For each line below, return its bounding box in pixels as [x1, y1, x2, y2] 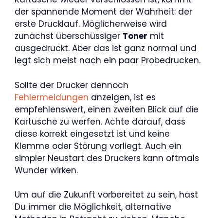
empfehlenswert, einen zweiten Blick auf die [15, 103, 199, 115]
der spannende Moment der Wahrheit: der [15, 6, 192, 18]
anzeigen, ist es [89, 91, 156, 103]
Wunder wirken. [15, 164, 78, 176]
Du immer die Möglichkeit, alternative [15, 201, 171, 213]
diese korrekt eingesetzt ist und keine [15, 127, 170, 140]
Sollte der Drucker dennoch [15, 79, 128, 91]
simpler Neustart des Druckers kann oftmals [15, 152, 199, 164]
